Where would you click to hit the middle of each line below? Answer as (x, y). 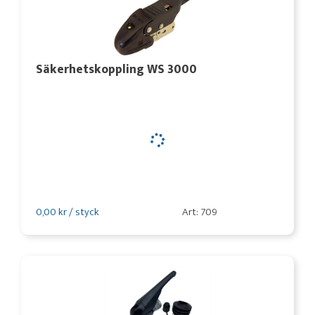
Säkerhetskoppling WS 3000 (116, 69)
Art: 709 (199, 212)
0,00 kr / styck (67, 212)
